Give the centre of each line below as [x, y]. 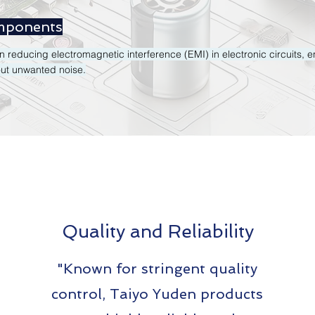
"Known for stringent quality [157, 269]
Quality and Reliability [158, 231]
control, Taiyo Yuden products [157, 294]
